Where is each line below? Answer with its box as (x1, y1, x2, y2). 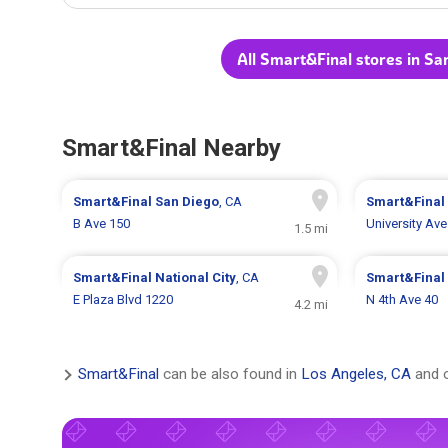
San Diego (155, 194, 220, 210)
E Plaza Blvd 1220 (73, 292, 174, 308)
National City (155, 270, 237, 286)
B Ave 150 (73, 216, 131, 232)
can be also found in (159, 365, 301, 384)
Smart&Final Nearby (62, 134, 281, 163)
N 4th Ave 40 (365, 292, 438, 308)
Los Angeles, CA (301, 365, 411, 384)
